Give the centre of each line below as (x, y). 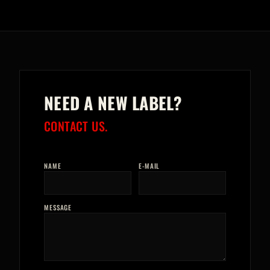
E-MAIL (149, 165)
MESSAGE (58, 207)
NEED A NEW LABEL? (113, 102)
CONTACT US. (76, 126)
